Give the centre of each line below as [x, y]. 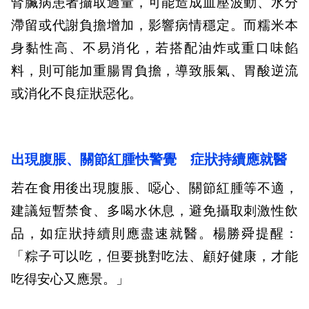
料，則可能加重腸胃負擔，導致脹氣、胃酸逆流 [154, 71]
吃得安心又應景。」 [70, 279]
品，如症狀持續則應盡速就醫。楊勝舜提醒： [154, 234]
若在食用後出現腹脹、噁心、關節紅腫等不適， [154, 188]
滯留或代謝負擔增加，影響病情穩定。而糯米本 [154, 26]
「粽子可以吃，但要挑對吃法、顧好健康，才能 [154, 257]
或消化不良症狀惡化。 [77, 94]
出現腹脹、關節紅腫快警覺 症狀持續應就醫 [149, 160]
